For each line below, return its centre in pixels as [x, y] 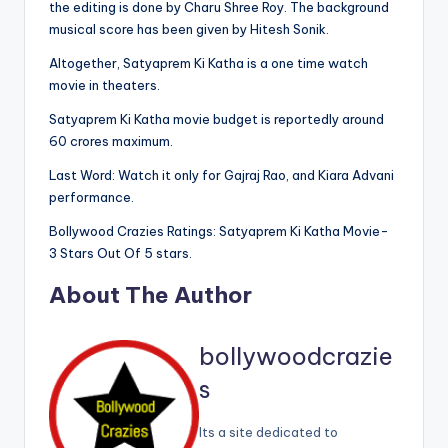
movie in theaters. [104, 84]
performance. [91, 196]
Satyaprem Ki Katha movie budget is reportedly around [216, 118]
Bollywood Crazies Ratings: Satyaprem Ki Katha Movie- [219, 230]
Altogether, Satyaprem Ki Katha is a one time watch [208, 62]
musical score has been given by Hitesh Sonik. [189, 28]
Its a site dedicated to [268, 432]
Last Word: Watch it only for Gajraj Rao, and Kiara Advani [221, 174]
